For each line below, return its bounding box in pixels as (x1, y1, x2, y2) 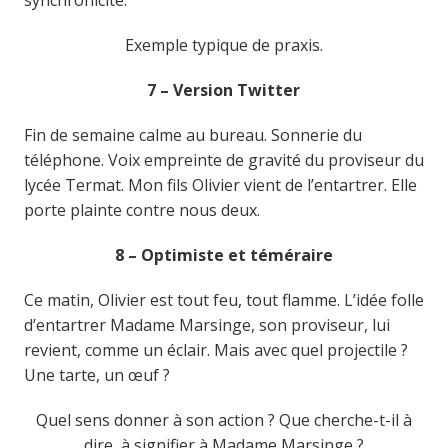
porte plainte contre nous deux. (23, 198, 260, 221)
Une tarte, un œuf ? (23, 363, 170, 386)
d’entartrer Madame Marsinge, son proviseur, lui (23, 313, 390, 336)
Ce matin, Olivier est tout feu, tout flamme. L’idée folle (23, 288, 424, 311)
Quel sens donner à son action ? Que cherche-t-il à (35, 408, 412, 431)
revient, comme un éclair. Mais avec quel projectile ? (23, 338, 408, 361)
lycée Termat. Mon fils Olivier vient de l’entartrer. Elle (23, 173, 417, 196)
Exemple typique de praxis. (124, 33, 323, 56)
